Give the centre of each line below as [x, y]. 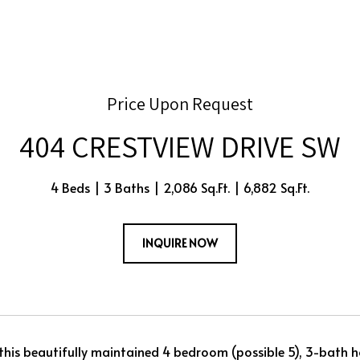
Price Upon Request [180, 104]
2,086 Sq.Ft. [196, 187]
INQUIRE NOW [180, 243]
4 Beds [70, 187]
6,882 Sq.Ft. [276, 187]
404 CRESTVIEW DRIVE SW [180, 146]
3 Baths [127, 187]
